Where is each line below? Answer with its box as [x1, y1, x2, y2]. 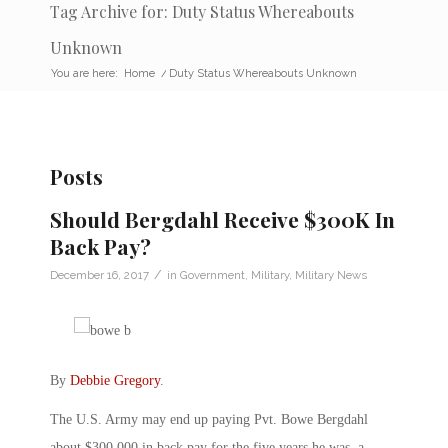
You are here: [51, 66, 118, 80]
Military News [295, 267, 367, 282]
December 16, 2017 [50, 267, 149, 282]
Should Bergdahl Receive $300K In [50, 204, 395, 233]
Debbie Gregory [70, 372, 160, 388]
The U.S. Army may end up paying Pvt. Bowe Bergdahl [50, 412, 368, 428]
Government [180, 267, 245, 282]
